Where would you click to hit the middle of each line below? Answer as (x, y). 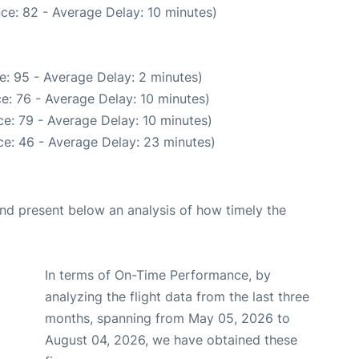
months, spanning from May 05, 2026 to (167, 318)
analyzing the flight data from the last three (177, 296)
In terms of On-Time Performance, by (158, 274)
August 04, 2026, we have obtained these (171, 339)
